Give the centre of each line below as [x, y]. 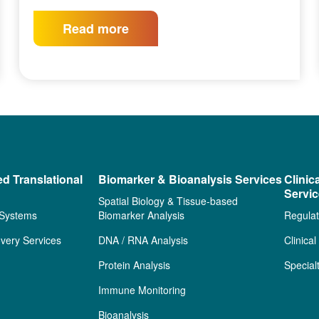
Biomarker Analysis [142, 215]
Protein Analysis [135, 265]
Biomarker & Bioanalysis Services [190, 179]
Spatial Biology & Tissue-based [168, 201]
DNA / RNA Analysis [143, 240]
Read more [96, 28]
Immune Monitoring [142, 290]
